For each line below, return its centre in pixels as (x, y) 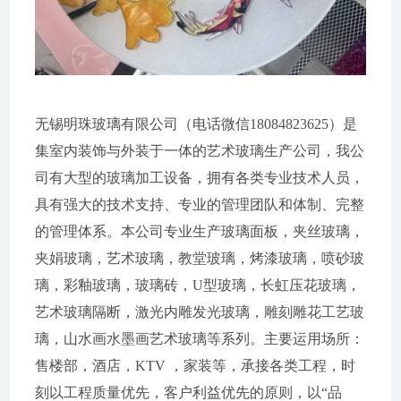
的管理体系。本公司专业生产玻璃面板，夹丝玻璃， (199, 231)
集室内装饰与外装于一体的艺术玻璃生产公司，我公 (199, 150)
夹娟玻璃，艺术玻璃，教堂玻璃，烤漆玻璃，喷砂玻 (199, 258)
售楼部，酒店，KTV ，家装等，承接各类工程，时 (195, 365)
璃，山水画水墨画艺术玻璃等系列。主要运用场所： (199, 338)
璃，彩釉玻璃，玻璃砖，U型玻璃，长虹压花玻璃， (197, 285)
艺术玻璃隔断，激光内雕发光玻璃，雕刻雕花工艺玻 (199, 311)
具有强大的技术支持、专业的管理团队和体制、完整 (199, 204)
